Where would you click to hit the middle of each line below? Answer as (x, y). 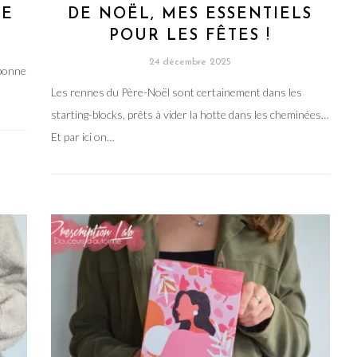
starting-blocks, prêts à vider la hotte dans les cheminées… (190, 114)
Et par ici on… (82, 136)
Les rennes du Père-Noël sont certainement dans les (176, 92)
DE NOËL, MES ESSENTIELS (190, 14)
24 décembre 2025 (190, 62)
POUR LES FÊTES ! (190, 36)
